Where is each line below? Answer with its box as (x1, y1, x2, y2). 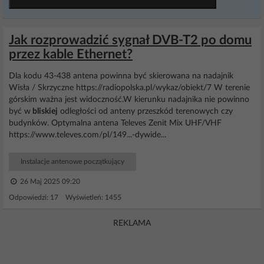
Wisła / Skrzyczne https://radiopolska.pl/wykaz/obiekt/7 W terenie (9, 84, 250, 92)
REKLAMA (113, 219, 151, 227)
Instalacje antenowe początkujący (21, 158, 124, 165)
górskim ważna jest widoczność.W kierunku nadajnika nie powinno (9, 95, 249, 104)
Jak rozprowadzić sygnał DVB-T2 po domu (9, 34, 252, 47)
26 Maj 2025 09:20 (18, 178, 80, 185)
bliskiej (31, 107, 58, 115)
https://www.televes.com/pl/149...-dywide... (9, 131, 166, 139)
